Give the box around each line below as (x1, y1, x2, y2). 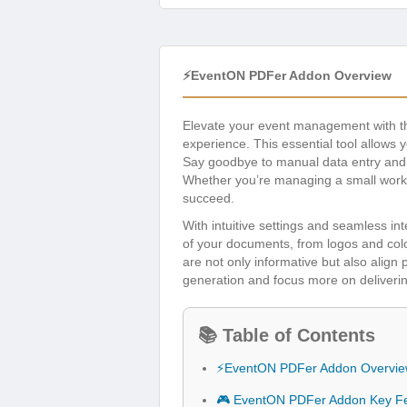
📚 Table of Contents (198, 324, 375, 345)
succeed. (183, 190, 234, 205)
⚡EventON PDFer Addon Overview (183, 67, 392, 83)
